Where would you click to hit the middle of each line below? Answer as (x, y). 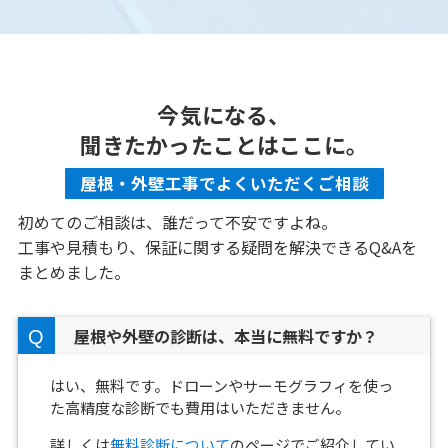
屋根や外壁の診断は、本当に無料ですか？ (226, 336)
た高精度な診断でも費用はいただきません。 (200, 408)
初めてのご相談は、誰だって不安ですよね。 (177, 222)
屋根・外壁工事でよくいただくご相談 (224, 183)
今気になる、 (224, 113)
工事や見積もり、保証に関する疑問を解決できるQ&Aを (217, 247)
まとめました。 (73, 272)
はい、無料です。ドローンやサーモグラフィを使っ (222, 386)
